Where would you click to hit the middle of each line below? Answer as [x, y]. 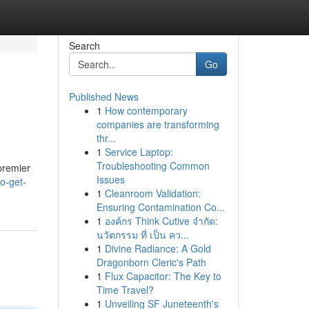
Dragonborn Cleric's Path [151, 262]
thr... [106, 138]
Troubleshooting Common [153, 166]
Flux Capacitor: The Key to [163, 276]
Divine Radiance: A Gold [158, 248]
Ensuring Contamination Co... [160, 207]
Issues [110, 179]
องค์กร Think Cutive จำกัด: [161, 221]
